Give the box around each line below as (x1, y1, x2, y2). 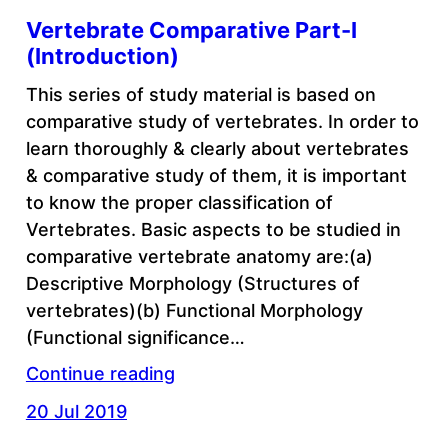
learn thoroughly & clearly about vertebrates (25, 137, 409, 159)
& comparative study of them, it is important (25, 164, 407, 186)
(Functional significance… (25, 326, 245, 348)
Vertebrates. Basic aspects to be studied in (25, 218, 401, 240)
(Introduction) (25, 43, 179, 70)
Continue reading (25, 362, 175, 384)
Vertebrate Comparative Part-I (25, 17, 357, 44)
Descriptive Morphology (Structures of (25, 272, 360, 294)
